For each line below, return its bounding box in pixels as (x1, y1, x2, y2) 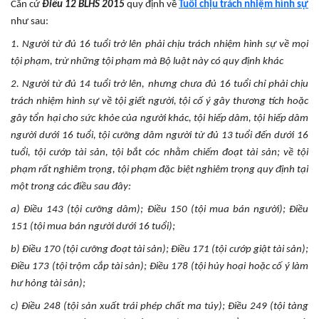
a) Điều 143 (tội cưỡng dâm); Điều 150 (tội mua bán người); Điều (11, 204, 308, 215)
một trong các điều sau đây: (11, 181, 131, 192)
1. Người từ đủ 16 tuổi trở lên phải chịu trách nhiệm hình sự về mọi (11, 38, 308, 50)
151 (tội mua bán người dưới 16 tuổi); (11, 221, 175, 232)
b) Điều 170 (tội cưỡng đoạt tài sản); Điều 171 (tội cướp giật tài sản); (11, 244, 308, 255)
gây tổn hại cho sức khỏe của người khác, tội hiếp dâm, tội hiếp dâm (11, 113, 308, 124)
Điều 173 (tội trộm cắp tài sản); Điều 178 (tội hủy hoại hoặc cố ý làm (11, 261, 308, 272)
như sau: (11, 16, 48, 27)
